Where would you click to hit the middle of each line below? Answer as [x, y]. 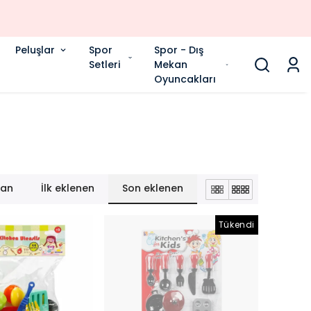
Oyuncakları [185, 79]
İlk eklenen [68, 188]
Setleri [104, 64]
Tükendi [236, 225]
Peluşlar [35, 50]
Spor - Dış [179, 50]
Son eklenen [153, 188]
